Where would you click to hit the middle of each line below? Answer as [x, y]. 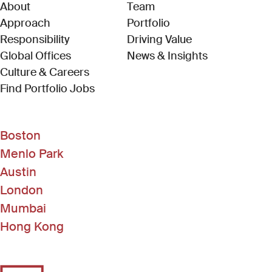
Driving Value [160, 39]
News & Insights [168, 56]
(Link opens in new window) [162, 88]
